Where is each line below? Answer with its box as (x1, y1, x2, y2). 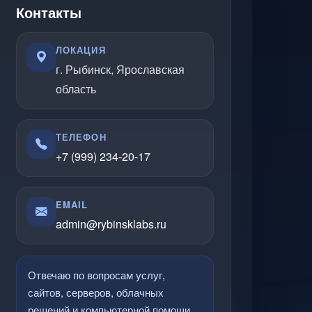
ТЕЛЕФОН (56, 130, 107, 143)
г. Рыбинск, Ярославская (56, 61, 185, 77)
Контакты (16, 2, 82, 22)
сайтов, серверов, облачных (28, 285, 164, 299)
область (56, 81, 97, 97)
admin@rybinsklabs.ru (56, 216, 167, 232)
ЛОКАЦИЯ (56, 43, 106, 56)
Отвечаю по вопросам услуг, (28, 267, 166, 282)
